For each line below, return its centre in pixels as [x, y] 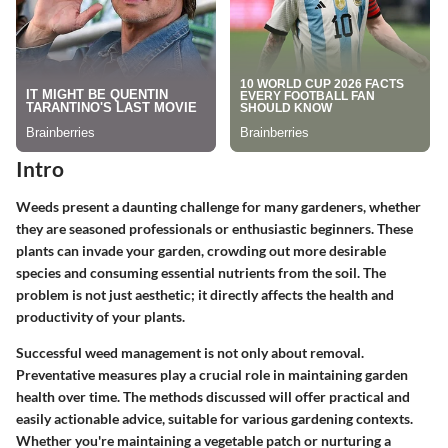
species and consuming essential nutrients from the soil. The [201, 272]
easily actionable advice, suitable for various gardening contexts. [214, 418]
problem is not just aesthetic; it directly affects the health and [205, 294]
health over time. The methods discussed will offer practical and [213, 396]
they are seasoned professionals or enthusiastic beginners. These [214, 228]
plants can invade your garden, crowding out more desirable [201, 250]
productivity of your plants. [100, 316]
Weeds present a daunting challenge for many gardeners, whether [218, 206]
